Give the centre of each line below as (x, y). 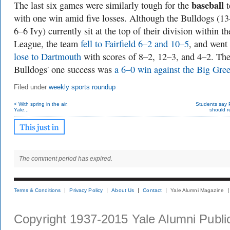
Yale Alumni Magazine (197, 190)
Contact (152, 190)
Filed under (31, 87)
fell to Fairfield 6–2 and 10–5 (135, 44)
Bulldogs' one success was (64, 69)
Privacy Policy (86, 190)
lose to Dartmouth (47, 56)
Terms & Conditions (37, 190)
